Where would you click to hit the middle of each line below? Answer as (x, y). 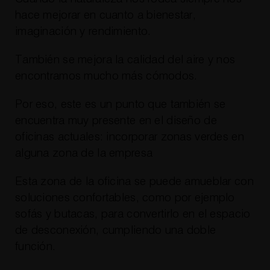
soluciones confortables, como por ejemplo (125, 198)
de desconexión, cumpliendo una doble (115, 231)
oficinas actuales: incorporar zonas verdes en (129, 137)
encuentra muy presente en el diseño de (116, 121)
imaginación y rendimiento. (83, 32)
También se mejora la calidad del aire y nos (125, 60)
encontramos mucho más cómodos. (106, 77)
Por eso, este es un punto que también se (120, 105)
